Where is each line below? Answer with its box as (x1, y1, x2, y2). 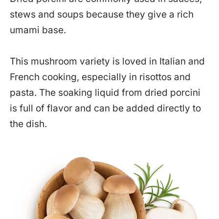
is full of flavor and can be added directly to (10, 102, 201, 114)
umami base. (10, 24, 66, 36)
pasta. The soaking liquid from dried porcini (10, 87, 200, 98)
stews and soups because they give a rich (10, 8, 194, 20)
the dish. (10, 118, 47, 130)
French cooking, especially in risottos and (10, 71, 191, 83)
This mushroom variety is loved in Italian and (10, 55, 205, 67)
